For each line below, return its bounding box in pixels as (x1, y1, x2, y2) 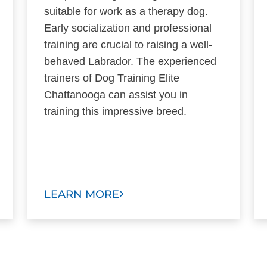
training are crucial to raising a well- (44, 38, 212, 51)
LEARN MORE (44, 187, 119, 201)
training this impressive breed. (44, 105, 187, 117)
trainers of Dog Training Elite (44, 72, 179, 84)
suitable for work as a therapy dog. (44, 5, 208, 17)
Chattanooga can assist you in (44, 88, 188, 101)
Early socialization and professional (44, 21, 212, 34)
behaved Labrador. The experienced (44, 55, 216, 67)
